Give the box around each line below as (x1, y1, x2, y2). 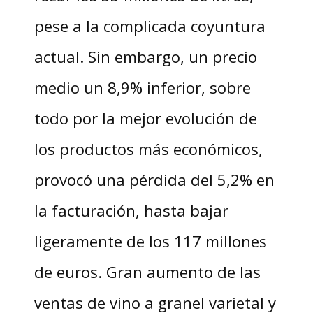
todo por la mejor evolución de (34, 107, 257, 129)
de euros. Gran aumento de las (34, 261, 261, 282)
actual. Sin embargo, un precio (34, 45, 257, 67)
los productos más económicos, (34, 138, 263, 159)
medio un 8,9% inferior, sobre (34, 76, 251, 98)
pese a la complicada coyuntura (34, 15, 265, 36)
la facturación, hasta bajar (34, 199, 228, 221)
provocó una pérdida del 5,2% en (34, 168, 275, 190)
